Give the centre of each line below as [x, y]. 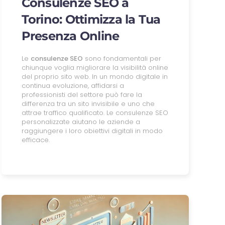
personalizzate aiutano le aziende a [81, 122]
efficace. [35, 140]
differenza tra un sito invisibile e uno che [88, 103]
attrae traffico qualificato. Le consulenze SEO [95, 113]
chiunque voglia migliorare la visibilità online [95, 67]
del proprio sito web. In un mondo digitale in [94, 76]
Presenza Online [70, 36]
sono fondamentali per [122, 58]
